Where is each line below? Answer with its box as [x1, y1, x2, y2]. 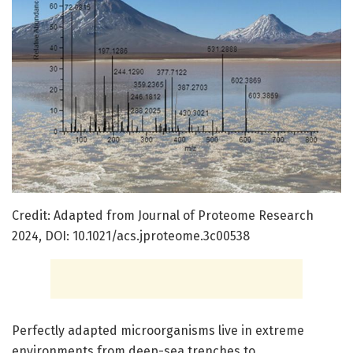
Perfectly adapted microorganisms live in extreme [12, 322, 304, 338]
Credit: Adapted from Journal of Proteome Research [12, 207, 314, 223]
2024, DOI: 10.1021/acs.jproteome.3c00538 [12, 228, 250, 243]
